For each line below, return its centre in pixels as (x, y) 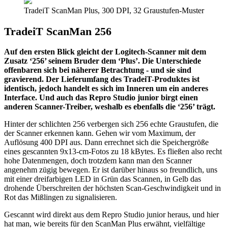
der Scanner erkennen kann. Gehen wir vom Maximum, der (100, 133)
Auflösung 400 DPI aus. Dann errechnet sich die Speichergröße (106, 142)
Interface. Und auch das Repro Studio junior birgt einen (101, 98)
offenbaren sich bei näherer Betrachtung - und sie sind (98, 70)
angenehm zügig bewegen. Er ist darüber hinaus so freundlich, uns (111, 170)
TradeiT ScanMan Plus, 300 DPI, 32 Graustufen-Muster (114, 11)
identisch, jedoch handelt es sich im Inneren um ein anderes (106, 89)
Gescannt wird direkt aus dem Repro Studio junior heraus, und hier (111, 215)
